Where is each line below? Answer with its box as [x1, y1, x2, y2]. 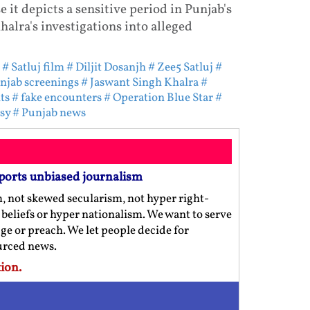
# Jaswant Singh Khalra [80, 74, 199, 91]
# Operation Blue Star [103, 89, 213, 106]
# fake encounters [11, 89, 102, 106]
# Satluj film [1, 59, 64, 75]
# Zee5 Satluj [147, 59, 213, 75]
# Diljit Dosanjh [66, 59, 146, 75]
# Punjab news [12, 104, 86, 121]
